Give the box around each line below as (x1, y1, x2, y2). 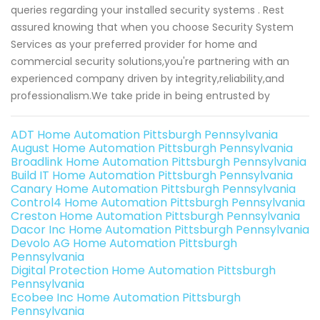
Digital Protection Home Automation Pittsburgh (11, 261, 276, 279)
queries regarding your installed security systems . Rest (11, 2, 284, 17)
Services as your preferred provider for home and (11, 36, 257, 51)
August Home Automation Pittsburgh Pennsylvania (11, 139, 293, 156)
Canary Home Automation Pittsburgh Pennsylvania (11, 180, 296, 197)
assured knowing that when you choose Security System (11, 19, 294, 34)
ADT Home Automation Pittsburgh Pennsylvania (11, 126, 278, 143)
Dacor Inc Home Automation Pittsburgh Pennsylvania (11, 221, 309, 238)
